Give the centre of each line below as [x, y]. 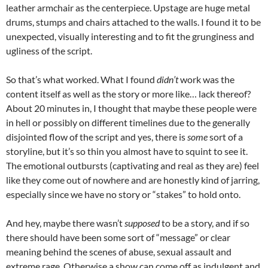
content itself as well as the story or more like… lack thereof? [128, 94]
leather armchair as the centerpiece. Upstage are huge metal [128, 8]
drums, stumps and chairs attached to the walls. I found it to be [133, 22]
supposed [142, 223]
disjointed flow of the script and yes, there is [97, 137]
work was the [206, 80]
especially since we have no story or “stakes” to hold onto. [123, 194]
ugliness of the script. [49, 51]
